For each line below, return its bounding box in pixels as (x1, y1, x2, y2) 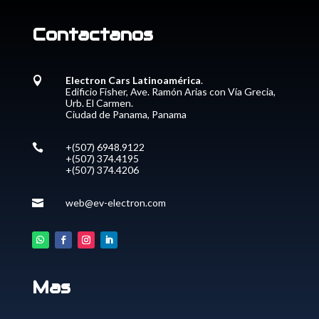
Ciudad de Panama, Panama (65, 108, 187, 120)
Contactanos (31, 23, 153, 46)
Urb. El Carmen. (65, 96, 133, 109)
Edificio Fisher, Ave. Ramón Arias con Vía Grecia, (65, 85, 276, 98)
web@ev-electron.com (65, 196, 166, 209)
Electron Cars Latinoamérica (65, 73, 201, 86)
